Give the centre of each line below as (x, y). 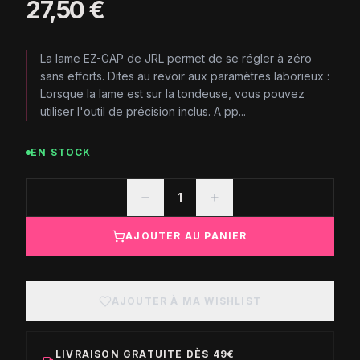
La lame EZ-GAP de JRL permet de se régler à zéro (176, 58)
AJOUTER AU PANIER (186, 236)
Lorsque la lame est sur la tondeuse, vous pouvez (172, 94)
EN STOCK (61, 152)
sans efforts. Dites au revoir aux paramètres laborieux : (185, 76)
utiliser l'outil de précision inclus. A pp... (143, 111)
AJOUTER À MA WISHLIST (186, 301)
